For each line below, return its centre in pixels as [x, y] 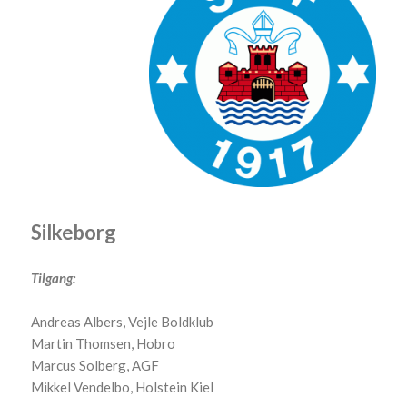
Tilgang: [54, 278]
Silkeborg [74, 232]
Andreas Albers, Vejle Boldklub [123, 321]
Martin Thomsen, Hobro [104, 343]
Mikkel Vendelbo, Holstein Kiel [123, 387]
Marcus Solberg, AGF [95, 365]
